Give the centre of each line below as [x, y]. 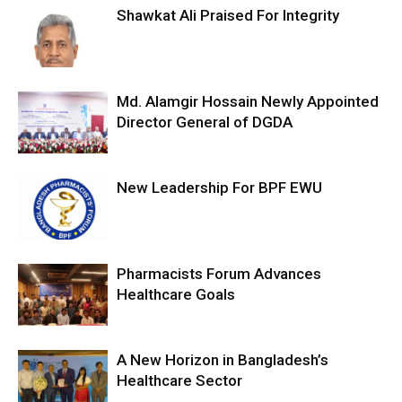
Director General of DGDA [205, 122]
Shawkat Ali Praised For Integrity [228, 16]
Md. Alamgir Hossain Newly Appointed [248, 102]
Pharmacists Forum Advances [219, 274]
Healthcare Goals [176, 295]
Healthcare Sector [179, 381]
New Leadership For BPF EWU [219, 188]
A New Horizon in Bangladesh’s [223, 360]
